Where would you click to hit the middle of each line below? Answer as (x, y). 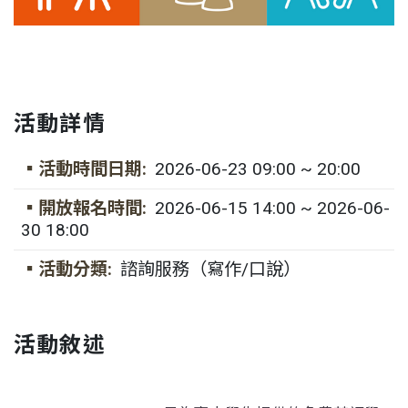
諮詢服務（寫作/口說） (210, 270)
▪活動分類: (66, 270)
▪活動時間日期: (84, 169)
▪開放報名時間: (84, 209)
